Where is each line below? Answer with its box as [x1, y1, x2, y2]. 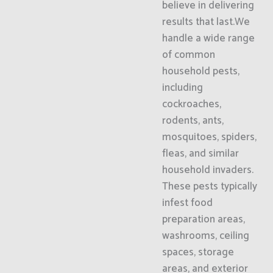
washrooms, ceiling [161, 227, 249, 244]
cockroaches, [161, 96, 221, 113]
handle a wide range [161, 30, 255, 47]
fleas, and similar [161, 145, 239, 162]
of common [161, 46, 215, 63]
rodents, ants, [161, 112, 224, 129]
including [161, 79, 203, 96]
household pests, [161, 63, 239, 80]
